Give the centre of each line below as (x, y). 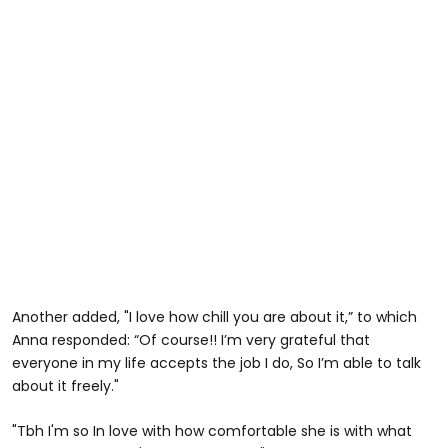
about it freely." (65, 385)
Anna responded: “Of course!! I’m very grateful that (191, 339)
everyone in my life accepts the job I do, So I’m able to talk (216, 362)
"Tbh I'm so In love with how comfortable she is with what (212, 430)
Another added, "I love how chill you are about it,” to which (214, 316)
